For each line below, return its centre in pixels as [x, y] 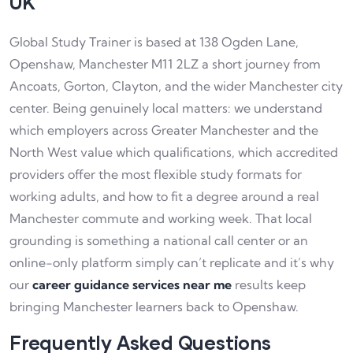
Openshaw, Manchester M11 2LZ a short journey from [165, 64]
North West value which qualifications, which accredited [174, 152]
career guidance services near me [132, 285]
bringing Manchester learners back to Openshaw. [154, 307]
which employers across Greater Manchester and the [164, 130]
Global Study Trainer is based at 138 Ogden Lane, [154, 42]
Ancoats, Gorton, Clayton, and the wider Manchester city [176, 86]
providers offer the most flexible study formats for [156, 175]
